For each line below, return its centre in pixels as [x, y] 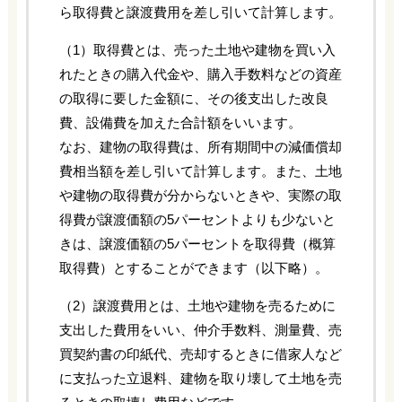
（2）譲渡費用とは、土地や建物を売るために [197, 306]
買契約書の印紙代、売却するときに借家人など [200, 354]
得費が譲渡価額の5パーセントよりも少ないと [197, 220]
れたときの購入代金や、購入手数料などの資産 [200, 74]
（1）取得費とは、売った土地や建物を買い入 [197, 50]
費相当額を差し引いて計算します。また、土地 [200, 171]
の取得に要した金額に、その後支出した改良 [193, 99]
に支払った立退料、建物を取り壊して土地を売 [200, 379]
